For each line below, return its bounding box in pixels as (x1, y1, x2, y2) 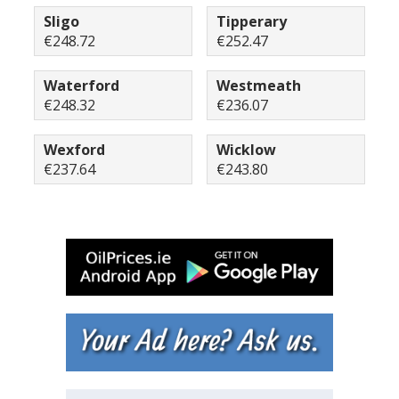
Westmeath (216, 76, 301, 95)
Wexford (44, 140, 105, 159)
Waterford (44, 76, 119, 95)
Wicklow (216, 140, 276, 159)
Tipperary (216, 12, 287, 31)
